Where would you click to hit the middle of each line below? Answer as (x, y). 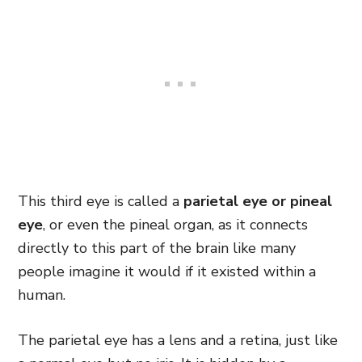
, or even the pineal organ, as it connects (175, 225)
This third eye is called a (101, 201)
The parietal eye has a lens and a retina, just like (178, 340)
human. (42, 295)
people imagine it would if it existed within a (167, 271)
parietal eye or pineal (258, 201)
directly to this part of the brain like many (157, 248)
